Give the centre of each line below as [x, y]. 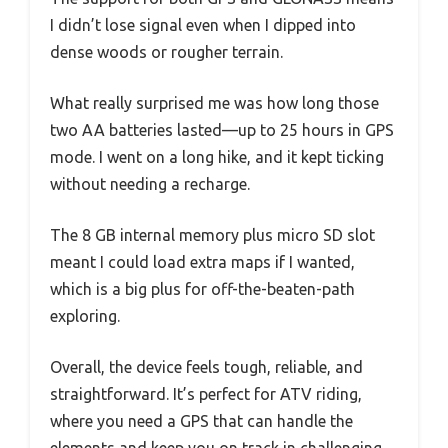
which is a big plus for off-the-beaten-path [202, 289]
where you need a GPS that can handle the [201, 421]
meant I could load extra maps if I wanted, [202, 262]
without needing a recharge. [150, 184]
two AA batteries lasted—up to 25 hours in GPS [222, 130]
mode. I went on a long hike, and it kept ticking [217, 157]
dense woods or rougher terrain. [166, 52]
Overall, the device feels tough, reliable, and [206, 367]
